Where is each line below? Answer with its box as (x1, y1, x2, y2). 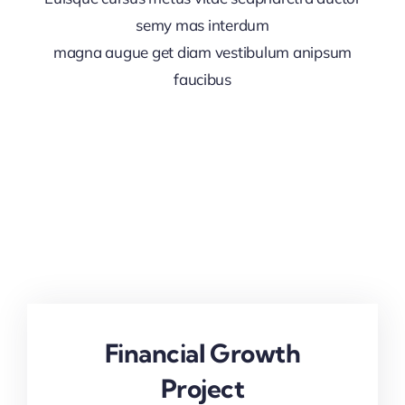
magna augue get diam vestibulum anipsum (52, 42, 353, 62)
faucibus (174, 70, 231, 89)
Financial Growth (104, 336, 301, 369)
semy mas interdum (136, 15, 269, 35)
